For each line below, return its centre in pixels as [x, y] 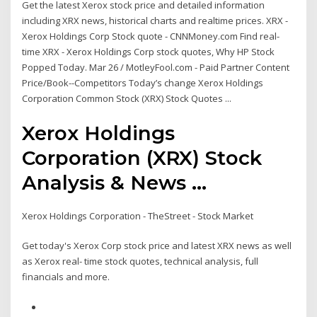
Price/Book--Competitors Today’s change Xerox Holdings [143, 83]
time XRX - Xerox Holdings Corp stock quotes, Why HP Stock [149, 52]
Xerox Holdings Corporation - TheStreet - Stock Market [138, 215]
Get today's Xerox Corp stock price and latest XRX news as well [157, 246]
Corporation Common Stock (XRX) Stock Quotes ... [127, 99]
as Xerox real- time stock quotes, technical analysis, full [140, 261]
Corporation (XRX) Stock [142, 157]
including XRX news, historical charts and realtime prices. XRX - [155, 21]
